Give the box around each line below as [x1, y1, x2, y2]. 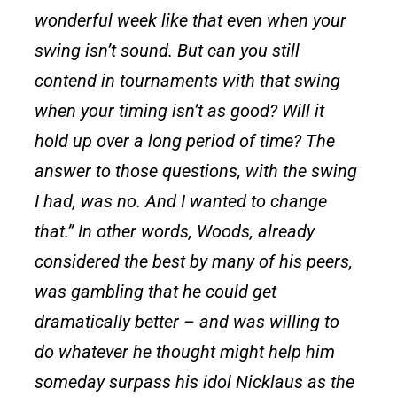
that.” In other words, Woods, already [35, 220, 315, 242]
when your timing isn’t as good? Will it [35, 99, 325, 121]
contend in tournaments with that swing [35, 69, 341, 91]
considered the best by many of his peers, [35, 250, 354, 272]
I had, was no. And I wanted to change [35, 190, 328, 212]
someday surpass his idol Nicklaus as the [35, 370, 355, 393]
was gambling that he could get [35, 280, 277, 302]
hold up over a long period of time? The [35, 129, 336, 152]
